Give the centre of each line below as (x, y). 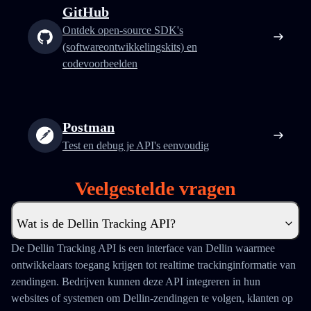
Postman (89, 127)
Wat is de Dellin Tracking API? (96, 224)
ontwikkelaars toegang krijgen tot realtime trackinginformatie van (153, 265)
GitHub (86, 12)
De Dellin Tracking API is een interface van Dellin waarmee (143, 248)
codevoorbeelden (100, 64)
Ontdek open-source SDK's (123, 30)
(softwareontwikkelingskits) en (130, 47)
